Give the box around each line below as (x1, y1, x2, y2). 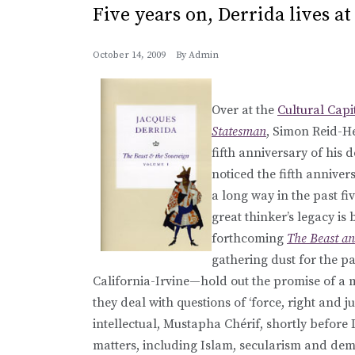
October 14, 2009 (93, 48, 166, 61)
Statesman (212, 123, 266, 139)
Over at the (212, 101, 277, 118)
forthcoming (212, 230, 287, 246)
